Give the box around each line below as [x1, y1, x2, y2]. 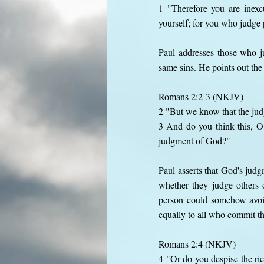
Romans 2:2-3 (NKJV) [159, 90, 243, 103]
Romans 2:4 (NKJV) [159, 237, 236, 250]
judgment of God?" [159, 134, 230, 147]
